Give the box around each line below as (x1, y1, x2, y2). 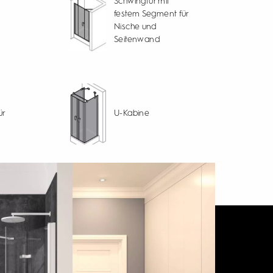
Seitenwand (114, 35, 160, 44)
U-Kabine (114, 109, 150, 118)
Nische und (114, 23, 157, 31)
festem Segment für (114, 10, 189, 18)
